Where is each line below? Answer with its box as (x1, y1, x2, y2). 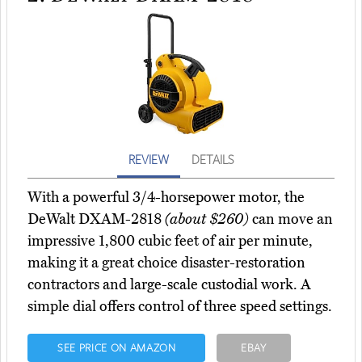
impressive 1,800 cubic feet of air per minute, (27, 232, 313, 250)
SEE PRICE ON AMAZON (57, 340, 176, 356)
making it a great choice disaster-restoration (27, 254, 305, 272)
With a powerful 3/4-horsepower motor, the (27, 188, 305, 207)
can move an (249, 210, 333, 229)
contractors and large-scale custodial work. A (27, 276, 311, 294)
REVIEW (128, 151, 169, 168)
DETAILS (192, 151, 234, 168)
